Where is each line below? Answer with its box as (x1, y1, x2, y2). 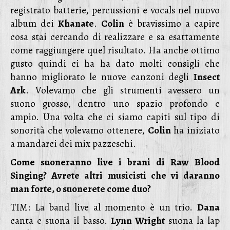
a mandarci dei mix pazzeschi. (10, 137, 136, 150)
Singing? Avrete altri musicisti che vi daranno (10, 169, 220, 182)
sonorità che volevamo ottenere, (10, 124, 148, 137)
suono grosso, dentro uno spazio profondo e (10, 97, 220, 110)
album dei (10, 17, 58, 30)
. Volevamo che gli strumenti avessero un (26, 84, 220, 97)
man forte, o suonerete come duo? (10, 182, 151, 196)
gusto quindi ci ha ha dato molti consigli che (10, 57, 220, 70)
